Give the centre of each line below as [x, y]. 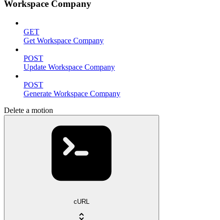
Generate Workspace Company [72, 94]
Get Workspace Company [64, 41]
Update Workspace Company [69, 67]
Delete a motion [28, 110]
